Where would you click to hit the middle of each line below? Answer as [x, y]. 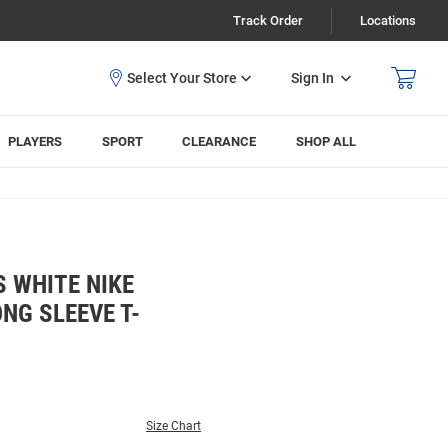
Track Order [268, 20]
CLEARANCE [219, 141]
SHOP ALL [326, 141]
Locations [388, 20]
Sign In [312, 77]
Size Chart [173, 426]
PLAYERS [35, 141]
